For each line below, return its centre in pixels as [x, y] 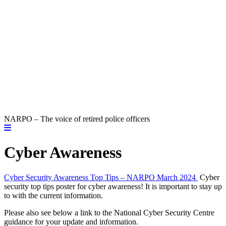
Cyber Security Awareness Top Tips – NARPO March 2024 [101, 177]
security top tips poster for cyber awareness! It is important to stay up [113, 186]
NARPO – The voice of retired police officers [77, 119]
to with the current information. [53, 195]
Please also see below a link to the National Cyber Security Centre [109, 212]
